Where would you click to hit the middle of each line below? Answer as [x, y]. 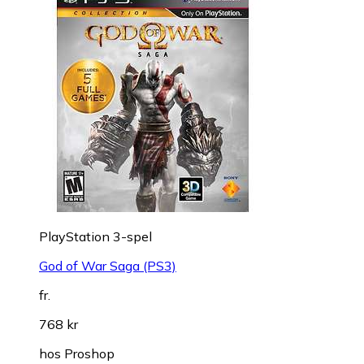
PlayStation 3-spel [95, 236]
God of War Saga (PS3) [108, 265]
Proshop [89, 353]
